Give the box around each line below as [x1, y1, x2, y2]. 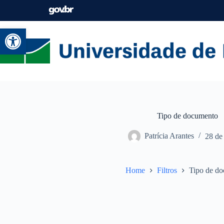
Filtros [156, 165, 177, 174]
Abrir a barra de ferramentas [4, 24, 186, 42]
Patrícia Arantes [144, 131, 194, 140]
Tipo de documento [157, 111, 218, 120]
